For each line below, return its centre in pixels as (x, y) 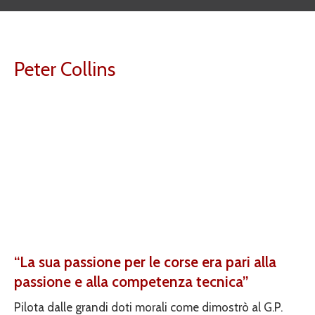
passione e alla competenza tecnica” (131, 282)
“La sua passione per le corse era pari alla (145, 262)
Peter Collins (65, 69)
